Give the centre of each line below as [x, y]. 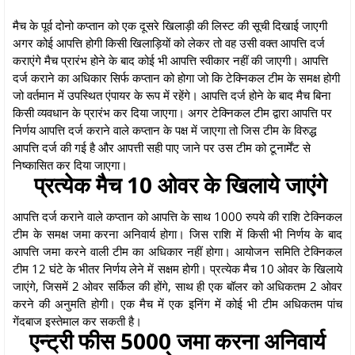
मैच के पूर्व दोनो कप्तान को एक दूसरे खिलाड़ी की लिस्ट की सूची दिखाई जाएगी [170, 25]
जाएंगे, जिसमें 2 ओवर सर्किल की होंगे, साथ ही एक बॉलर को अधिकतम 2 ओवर [177, 286]
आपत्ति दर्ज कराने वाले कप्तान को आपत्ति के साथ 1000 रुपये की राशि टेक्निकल [177, 216]
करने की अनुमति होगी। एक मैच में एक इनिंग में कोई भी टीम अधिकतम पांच [177, 303]
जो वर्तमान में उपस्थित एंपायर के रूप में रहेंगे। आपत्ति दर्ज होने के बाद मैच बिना [172, 95]
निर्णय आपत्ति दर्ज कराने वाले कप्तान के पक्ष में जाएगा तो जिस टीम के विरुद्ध [164, 130]
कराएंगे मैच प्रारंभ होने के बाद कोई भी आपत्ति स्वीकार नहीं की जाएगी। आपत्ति [170, 60]
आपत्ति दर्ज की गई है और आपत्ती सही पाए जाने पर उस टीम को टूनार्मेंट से [162, 147]
